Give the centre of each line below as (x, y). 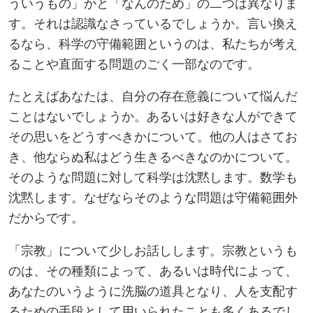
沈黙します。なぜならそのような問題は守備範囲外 (153, 197)
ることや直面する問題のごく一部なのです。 (134, 63)
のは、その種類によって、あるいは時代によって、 (153, 270)
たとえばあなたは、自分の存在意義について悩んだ (153, 96)
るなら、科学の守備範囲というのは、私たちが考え (153, 43)
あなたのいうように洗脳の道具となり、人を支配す (153, 290)
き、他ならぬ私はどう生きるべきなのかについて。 (153, 156)
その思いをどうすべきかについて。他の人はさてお (153, 136)
